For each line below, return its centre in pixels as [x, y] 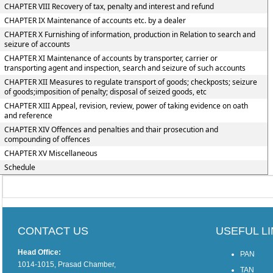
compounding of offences [47, 139]
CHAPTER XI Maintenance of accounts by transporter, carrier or [111, 58]
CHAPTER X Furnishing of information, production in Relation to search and [129, 34]
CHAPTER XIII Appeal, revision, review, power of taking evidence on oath [126, 106]
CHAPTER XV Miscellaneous [51, 153]
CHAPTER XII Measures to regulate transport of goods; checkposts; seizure [130, 82]
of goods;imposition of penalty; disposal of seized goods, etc [105, 92]
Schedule [19, 167]
